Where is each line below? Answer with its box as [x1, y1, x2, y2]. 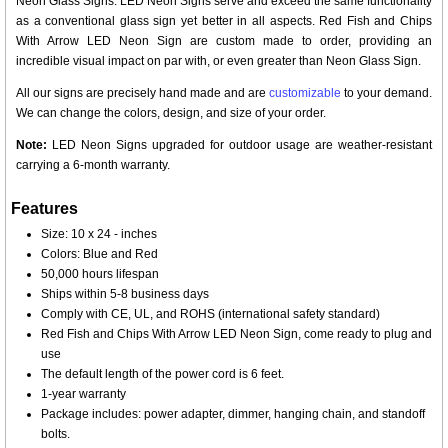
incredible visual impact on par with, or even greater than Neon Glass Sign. [16, 54, 421, 69]
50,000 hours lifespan [41, 267, 159, 282]
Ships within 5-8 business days [41, 287, 209, 302]
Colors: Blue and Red [41, 247, 158, 262]
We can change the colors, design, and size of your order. [16, 106, 326, 121]
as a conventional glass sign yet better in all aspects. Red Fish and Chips [16, 14, 432, 29]
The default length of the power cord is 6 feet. [41, 367, 284, 382]
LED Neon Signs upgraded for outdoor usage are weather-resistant [47, 138, 432, 153]
